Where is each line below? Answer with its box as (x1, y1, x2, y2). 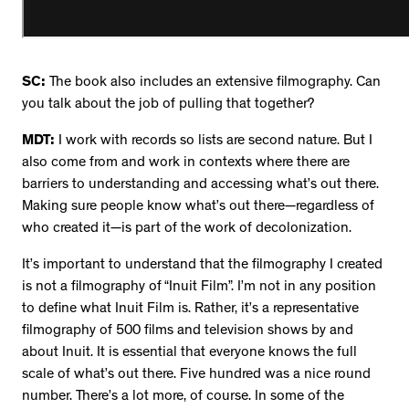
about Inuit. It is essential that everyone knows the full (22, 345, 357, 361)
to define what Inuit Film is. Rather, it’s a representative (22, 301, 359, 317)
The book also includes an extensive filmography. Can (46, 75, 381, 90)
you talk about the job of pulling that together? (22, 97, 314, 112)
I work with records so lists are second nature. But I (55, 133, 372, 149)
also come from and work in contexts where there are (22, 155, 350, 171)
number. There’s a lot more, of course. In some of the (22, 389, 344, 404)
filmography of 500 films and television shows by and (22, 323, 353, 339)
